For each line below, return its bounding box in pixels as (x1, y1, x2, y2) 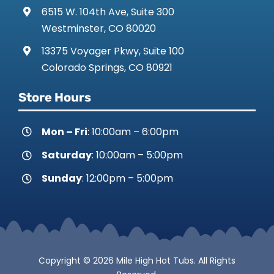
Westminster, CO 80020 (42, 21, 157, 35)
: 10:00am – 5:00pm (92, 147, 183, 162)
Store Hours (18, 89, 91, 105)
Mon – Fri (42, 124, 88, 139)
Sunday (42, 171, 83, 186)
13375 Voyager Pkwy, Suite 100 (42, 43, 185, 58)
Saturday (42, 147, 92, 162)
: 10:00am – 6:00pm (87, 124, 179, 139)
